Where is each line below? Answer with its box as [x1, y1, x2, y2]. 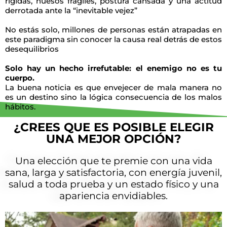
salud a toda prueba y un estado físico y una [8, 178, 219, 190]
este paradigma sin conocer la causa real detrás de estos [5, 34, 222, 44]
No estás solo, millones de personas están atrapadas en [5, 25, 222, 34]
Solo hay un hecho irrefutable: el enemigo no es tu [5, 63, 222, 73]
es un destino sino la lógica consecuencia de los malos [5, 92, 222, 102]
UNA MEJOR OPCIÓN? [46, 132, 181, 146]
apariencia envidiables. [59, 190, 168, 202]
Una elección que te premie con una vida [15, 155, 212, 167]
